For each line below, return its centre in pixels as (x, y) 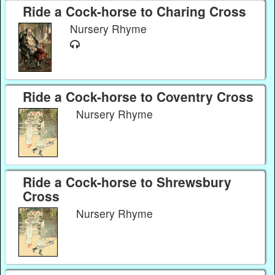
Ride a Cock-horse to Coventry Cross (138, 96)
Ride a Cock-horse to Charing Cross (134, 11)
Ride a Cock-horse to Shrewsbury (127, 181)
